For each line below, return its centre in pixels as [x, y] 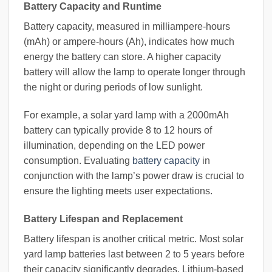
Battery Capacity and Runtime [93, 7]
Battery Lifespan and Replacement [103, 219]
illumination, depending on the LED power [114, 145]
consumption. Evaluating [78, 160]
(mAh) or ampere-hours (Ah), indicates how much [129, 42]
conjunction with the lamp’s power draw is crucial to [134, 175]
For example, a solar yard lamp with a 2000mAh [126, 115]
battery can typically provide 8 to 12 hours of [118, 130]
